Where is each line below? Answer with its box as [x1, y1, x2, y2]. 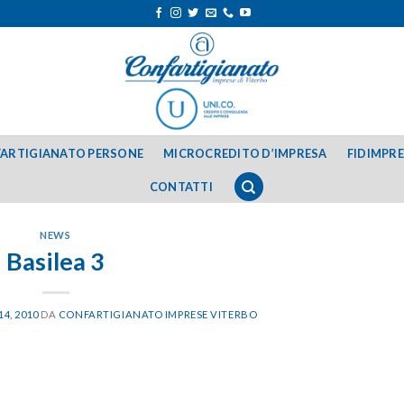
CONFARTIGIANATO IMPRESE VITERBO [58, 308, 258, 320]
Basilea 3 [6, 245, 105, 276]
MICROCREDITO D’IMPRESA [163, 145, 327, 161]
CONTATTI [149, 179, 213, 194]
